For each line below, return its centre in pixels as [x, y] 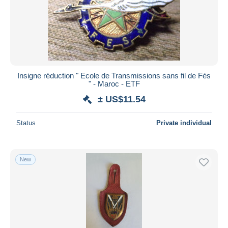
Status [26, 123]
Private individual [184, 123]
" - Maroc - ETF [114, 83]
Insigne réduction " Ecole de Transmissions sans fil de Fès [114, 75]
